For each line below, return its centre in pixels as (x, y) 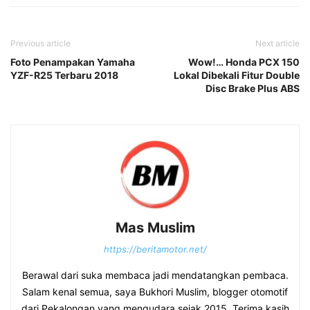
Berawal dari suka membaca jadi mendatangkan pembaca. (155, 275)
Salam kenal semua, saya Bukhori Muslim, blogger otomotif (155, 292)
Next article (277, 44)
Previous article (40, 44)
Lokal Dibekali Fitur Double (237, 75)
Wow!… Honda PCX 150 (244, 62)
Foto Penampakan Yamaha (73, 62)
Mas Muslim (155, 228)
